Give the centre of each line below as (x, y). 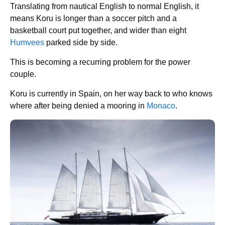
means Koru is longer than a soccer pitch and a (93, 18)
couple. (23, 74)
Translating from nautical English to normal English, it (104, 6)
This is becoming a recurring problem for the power (100, 62)
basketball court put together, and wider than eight (98, 30)
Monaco (161, 106)
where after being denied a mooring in (78, 106)
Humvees (27, 42)
